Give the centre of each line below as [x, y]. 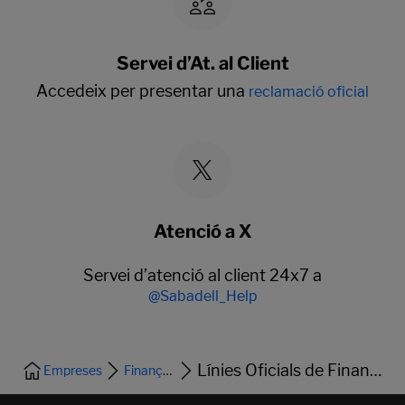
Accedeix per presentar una [142, 91]
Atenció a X [202, 232]
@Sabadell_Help [202, 297]
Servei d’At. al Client [202, 64]
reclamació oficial [309, 92]
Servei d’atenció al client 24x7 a [202, 276]
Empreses [73, 371]
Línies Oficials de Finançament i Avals [376, 371]
